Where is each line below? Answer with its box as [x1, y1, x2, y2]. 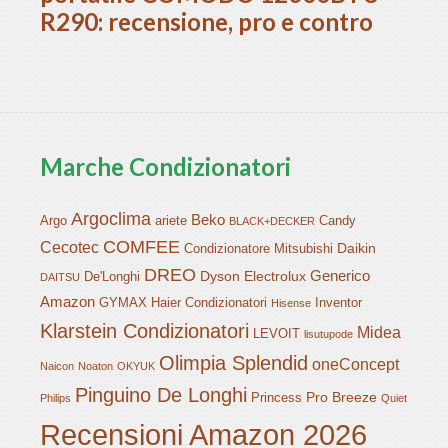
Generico [310, 267, 370, 285]
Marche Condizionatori [40, 152, 291, 182]
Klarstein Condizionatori [40, 320, 249, 343]
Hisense [271, 297, 311, 310]
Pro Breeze [306, 389, 377, 406]
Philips [40, 392, 71, 405]
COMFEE [103, 237, 180, 258]
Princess [251, 391, 302, 406]
